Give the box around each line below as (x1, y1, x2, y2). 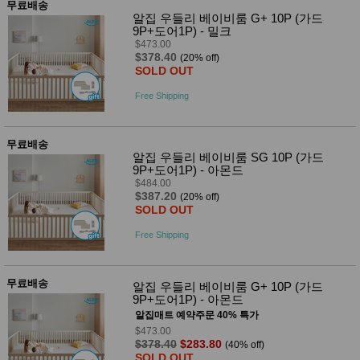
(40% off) (225, 338, 264, 350)
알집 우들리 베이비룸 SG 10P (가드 (133, 149, 324, 164)
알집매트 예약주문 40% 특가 (135, 309, 259, 321)
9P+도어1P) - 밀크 (133, 23, 231, 38)
